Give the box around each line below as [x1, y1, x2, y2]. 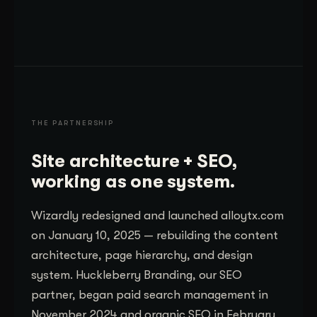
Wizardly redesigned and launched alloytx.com [31, 208, 284, 222]
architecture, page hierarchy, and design [31, 248, 253, 262]
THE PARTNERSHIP [31, 118, 115, 127]
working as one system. [31, 171, 235, 192]
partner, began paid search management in [31, 287, 268, 301]
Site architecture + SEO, [31, 150, 237, 171]
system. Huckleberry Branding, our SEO [31, 267, 242, 282]
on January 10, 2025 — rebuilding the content [31, 228, 278, 242]
